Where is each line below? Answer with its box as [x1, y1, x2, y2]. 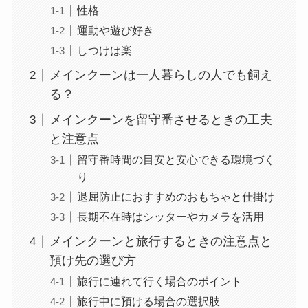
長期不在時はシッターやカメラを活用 [76, 210, 264, 223]
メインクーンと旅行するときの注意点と [49, 234, 272, 249]
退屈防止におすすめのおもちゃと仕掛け [76, 190, 275, 203]
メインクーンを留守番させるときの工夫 [49, 113, 272, 127]
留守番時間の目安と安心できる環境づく [76, 153, 275, 166]
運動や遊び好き [76, 24, 154, 37]
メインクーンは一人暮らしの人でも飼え [49, 68, 272, 82]
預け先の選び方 [49, 254, 136, 268]
